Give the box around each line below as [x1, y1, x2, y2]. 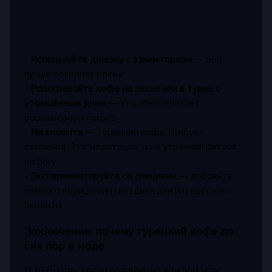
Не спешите [30, 126, 84, 138]
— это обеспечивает [106, 97, 201, 109]
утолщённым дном [24, 97, 106, 109]
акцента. [24, 199, 64, 211]
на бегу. [24, 155, 59, 168]
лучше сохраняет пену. [24, 68, 125, 80]
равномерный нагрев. [24, 112, 118, 124]
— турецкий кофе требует [83, 126, 205, 138]
